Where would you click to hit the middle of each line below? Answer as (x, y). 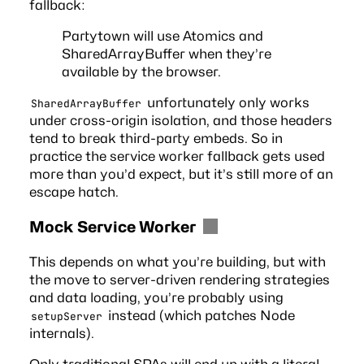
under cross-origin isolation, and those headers (180, 120)
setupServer (67, 316)
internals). (61, 333)
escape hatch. (74, 191)
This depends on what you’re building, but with (177, 261)
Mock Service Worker (112, 226)
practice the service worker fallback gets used (177, 156)
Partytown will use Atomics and (162, 35)
